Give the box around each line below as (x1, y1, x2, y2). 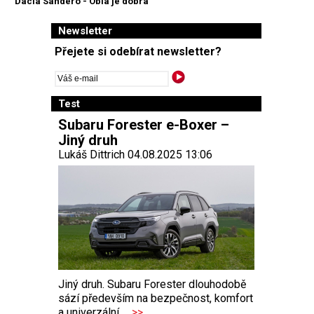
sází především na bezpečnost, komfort (58, 292, 253, 306)
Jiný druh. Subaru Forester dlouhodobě (58, 278, 246, 292)
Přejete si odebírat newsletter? (55, 44, 221, 58)
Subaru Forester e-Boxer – (58, 116, 229, 133)
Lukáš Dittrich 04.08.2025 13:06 (58, 147, 212, 161)
